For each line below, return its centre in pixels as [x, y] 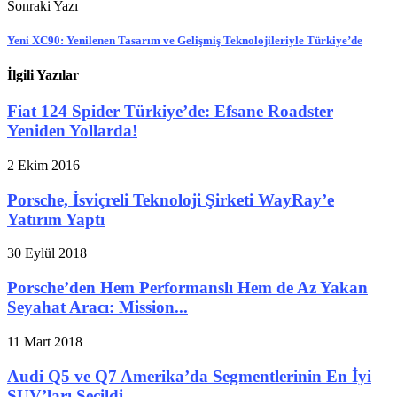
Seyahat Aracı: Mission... [97, 307]
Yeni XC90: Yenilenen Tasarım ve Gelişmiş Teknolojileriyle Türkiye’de [185, 40]
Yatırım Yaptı [56, 219]
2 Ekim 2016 [43, 166]
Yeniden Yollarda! [72, 131]
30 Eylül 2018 [47, 253]
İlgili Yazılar [43, 75]
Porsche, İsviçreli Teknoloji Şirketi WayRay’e [171, 199]
